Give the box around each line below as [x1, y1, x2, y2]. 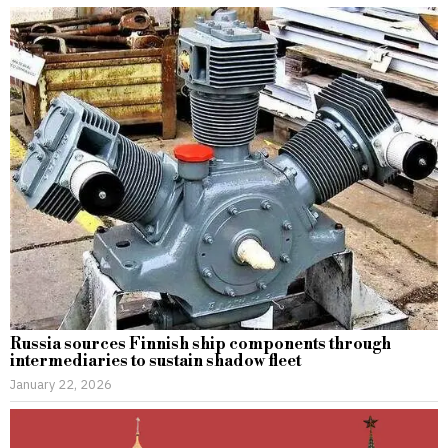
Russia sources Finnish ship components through [10, 334, 391, 355]
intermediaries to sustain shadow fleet [10, 351, 301, 372]
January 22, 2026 [10, 376, 112, 393]
